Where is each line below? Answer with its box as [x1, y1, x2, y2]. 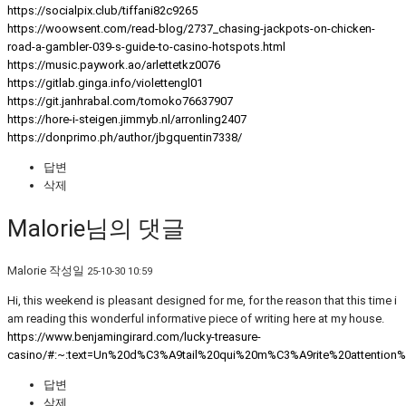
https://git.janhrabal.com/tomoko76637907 [7, 94, 233, 109]
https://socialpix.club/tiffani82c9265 [7, 4, 198, 18]
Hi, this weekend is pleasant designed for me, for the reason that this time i [7, 294, 397, 308]
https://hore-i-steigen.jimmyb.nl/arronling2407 [7, 112, 246, 127]
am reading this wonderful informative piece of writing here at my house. [7, 312, 384, 326]
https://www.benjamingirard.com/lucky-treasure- [7, 330, 261, 344]
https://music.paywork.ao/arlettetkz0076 [7, 58, 220, 72]
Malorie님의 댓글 [7, 214, 185, 242]
